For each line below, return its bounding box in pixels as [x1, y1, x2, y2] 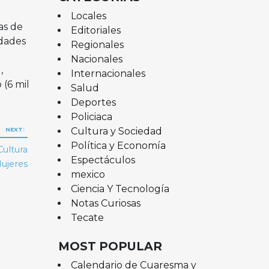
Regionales [70, 38, 124, 50]
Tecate [70, 211, 104, 223]
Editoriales [70, 24, 121, 36]
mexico [70, 168, 105, 180]
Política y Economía [70, 139, 166, 151]
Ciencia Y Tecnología [70, 183, 169, 195]
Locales [70, 10, 106, 22]
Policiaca [70, 110, 112, 122]
